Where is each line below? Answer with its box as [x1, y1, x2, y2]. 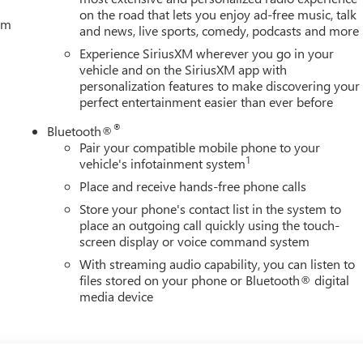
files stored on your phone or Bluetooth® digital [79, 271, 350, 288]
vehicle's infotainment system [79, 154, 246, 172]
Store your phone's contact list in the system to [79, 199, 342, 217]
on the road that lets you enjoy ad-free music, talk [79, 5, 357, 23]
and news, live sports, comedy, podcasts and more [79, 21, 360, 39]
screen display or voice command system [79, 232, 310, 250]
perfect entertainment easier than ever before [79, 92, 334, 110]
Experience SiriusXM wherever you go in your [79, 44, 335, 62]
